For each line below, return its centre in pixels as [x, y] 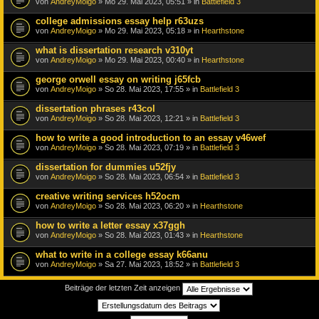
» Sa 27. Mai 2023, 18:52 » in [148, 264]
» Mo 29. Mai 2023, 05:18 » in [149, 30]
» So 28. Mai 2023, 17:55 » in [148, 89]
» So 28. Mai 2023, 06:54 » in [148, 176]
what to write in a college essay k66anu [122, 254]
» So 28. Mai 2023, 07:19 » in [148, 147]
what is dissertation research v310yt [114, 50]
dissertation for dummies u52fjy [106, 167]
